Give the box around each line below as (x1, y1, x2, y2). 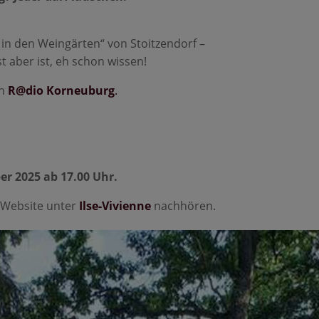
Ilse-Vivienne (79, 197, 152, 214)
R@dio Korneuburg (8, 83, 115, 99)
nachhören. (151, 197, 216, 214)
